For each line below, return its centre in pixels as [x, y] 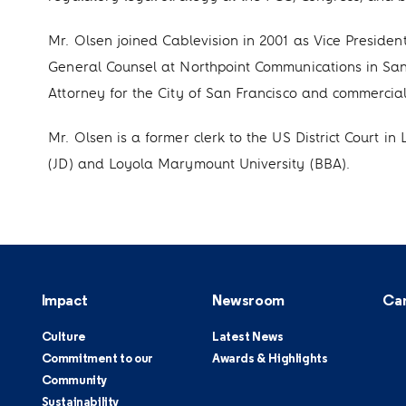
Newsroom [248, 301]
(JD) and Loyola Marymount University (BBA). [199, 164]
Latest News [248, 338]
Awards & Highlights [270, 359]
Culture [63, 338]
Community [74, 381]
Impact [64, 301]
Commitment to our [97, 359]
